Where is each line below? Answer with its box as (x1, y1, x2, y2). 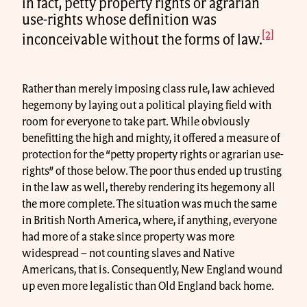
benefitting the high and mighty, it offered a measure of (22, 133, 280, 145)
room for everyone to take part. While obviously (22, 116, 249, 128)
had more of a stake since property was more (22, 232, 234, 243)
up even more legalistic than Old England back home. (22, 281, 274, 293)
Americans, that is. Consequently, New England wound (22, 265, 282, 276)
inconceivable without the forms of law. (22, 33, 262, 47)
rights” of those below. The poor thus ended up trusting (22, 166, 282, 177)
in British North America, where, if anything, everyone (22, 215, 277, 227)
